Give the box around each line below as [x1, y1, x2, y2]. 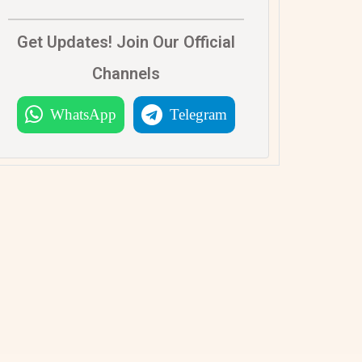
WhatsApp [50, 105, 116, 123]
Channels [92, 63, 160, 83]
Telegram [170, 105, 227, 123]
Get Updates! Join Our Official [17, 32, 235, 52]
